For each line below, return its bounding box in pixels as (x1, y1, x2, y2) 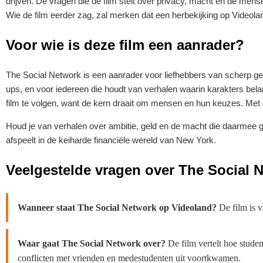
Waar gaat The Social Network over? (18, 238, 166, 248)
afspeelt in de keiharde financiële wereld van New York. (6, 135, 216, 146)
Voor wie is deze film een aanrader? (6, 37, 244, 53)
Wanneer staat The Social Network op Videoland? (18, 203, 217, 213)
